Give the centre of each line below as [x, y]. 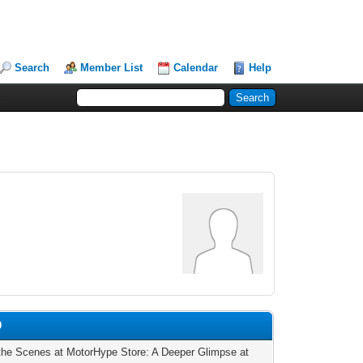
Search [32, 68]
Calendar [196, 68]
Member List [112, 68]
